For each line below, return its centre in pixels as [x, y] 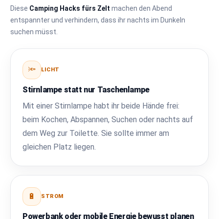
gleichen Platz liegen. [59, 147]
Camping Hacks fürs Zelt [70, 8]
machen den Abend [141, 8]
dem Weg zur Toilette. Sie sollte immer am [96, 133]
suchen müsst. [34, 32]
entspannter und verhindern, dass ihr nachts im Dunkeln [98, 20]
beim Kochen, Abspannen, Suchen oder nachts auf [108, 119]
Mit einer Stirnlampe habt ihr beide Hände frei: [101, 106]
